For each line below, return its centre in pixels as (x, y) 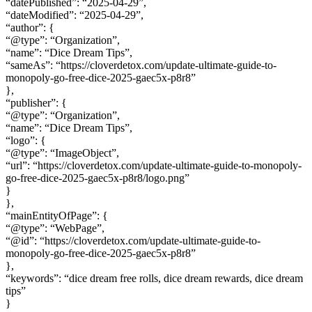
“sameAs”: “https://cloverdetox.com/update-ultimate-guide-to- (141, 65)
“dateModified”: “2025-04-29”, (75, 15)
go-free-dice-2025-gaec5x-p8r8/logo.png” (97, 178)
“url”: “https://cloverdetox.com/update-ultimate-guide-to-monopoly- (154, 166)
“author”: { (30, 28)
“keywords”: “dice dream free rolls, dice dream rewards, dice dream (154, 279)
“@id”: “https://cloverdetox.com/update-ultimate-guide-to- (133, 241)
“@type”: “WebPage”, (55, 228)
